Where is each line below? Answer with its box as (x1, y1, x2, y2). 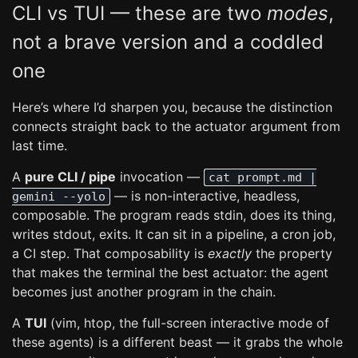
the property (252, 245, 332, 261)
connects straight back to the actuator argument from (12, 118, 340, 134)
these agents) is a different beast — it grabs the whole (12, 334, 343, 350)
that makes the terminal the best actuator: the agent (12, 265, 328, 280)
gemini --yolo (12, 189, 105, 204)
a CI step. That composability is (12, 245, 208, 261)
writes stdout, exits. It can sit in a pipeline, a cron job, (12, 226, 336, 242)
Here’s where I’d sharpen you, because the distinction (12, 99, 332, 115)
